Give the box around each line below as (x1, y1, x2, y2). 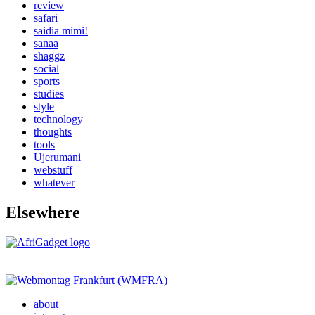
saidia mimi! (34, 25, 88, 37)
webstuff (34, 164, 72, 176)
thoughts (34, 126, 72, 138)
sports (34, 75, 60, 87)
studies (34, 88, 64, 100)
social (34, 63, 59, 75)
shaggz (34, 50, 65, 62)
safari (34, 12, 58, 24)
